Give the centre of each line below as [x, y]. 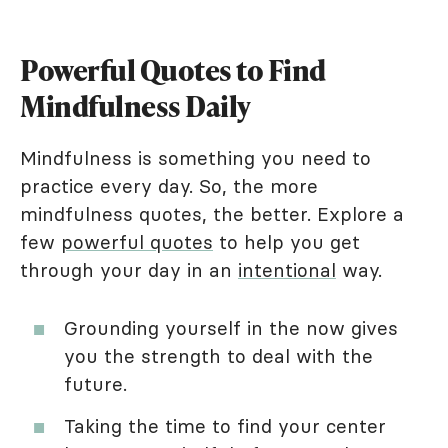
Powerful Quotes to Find [173, 69]
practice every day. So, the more [169, 185]
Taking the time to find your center [225, 425]
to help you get [286, 241]
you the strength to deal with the [218, 355]
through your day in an [129, 269]
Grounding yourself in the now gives [231, 327]
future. [95, 383]
